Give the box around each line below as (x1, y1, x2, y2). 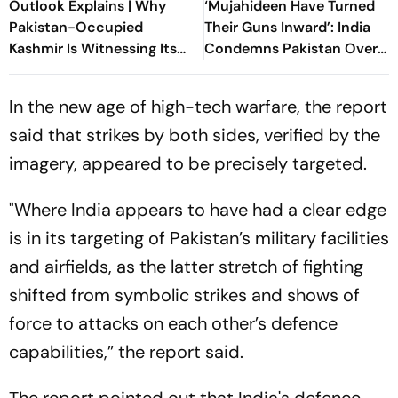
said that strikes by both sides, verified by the (9, 123, 380, 147)
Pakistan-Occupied (9, 18, 143, 36)
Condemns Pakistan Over (204, 39, 378, 58)
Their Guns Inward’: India (204, 18, 370, 36)
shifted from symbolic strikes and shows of (9, 283, 360, 306)
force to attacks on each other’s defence (9, 312, 338, 335)
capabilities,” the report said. (9, 340, 243, 363)
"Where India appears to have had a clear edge (9, 198, 386, 221)
